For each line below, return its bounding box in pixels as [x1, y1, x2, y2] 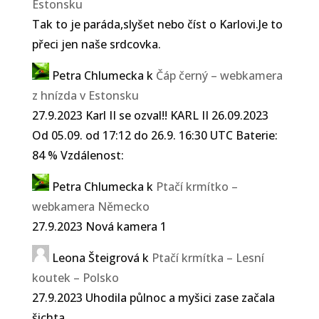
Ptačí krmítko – [155, 178, 238, 194]
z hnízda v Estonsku [31, 87, 139, 103]
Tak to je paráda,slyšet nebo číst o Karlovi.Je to [31, 16, 283, 32]
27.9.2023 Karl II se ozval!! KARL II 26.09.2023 [31, 107, 268, 123]
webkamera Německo [31, 198, 150, 214]
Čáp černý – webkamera [155, 67, 283, 83]
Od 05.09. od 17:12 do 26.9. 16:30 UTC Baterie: [31, 127, 278, 143]
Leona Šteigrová [51, 249, 140, 266]
